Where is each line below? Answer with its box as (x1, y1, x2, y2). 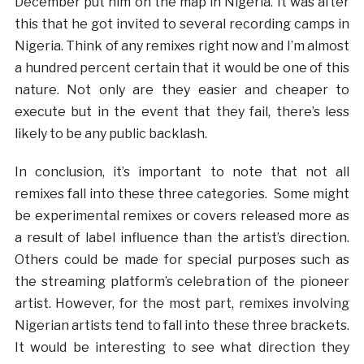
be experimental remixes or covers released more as (14, 207, 350, 223)
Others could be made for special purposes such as (14, 251, 350, 267)
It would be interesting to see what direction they (14, 339, 350, 355)
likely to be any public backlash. (14, 125, 210, 141)
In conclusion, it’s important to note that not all (14, 163, 350, 180)
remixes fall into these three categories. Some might (14, 185, 350, 201)
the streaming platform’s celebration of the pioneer (14, 273, 350, 289)
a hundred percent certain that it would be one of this (14, 59, 350, 76)
